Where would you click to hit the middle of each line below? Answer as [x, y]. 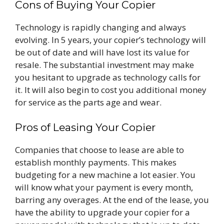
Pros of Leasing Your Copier [85, 127]
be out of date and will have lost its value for [102, 52]
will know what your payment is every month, [104, 187]
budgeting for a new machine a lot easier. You [105, 174]
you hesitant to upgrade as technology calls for [108, 77]
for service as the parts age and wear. [88, 102]
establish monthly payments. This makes [96, 162]
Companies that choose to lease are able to [99, 149]
